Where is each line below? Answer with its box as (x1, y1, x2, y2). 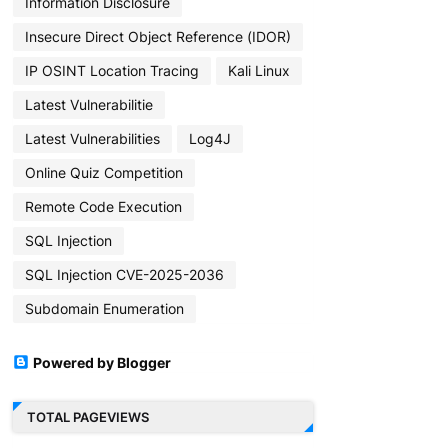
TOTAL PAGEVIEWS (26, 409, 149, 426)
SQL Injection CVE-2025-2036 (24, 266, 224, 284)
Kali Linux (227, 62, 290, 80)
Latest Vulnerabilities (24, 130, 160, 148)
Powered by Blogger (32, 353, 171, 371)
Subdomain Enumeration (24, 300, 184, 318)
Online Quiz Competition (24, 164, 183, 182)
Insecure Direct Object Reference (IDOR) (24, 28, 291, 46)
